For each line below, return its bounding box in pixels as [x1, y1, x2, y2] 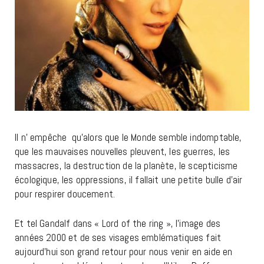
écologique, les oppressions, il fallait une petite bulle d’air [15, 173, 243, 187]
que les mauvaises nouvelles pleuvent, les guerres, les [15, 145, 230, 159]
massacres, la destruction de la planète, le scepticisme [15, 159, 238, 173]
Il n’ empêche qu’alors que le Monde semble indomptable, [15, 131, 242, 144]
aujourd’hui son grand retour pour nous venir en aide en [15, 245, 233, 259]
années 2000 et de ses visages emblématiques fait [15, 231, 222, 245]
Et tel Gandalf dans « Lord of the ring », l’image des [15, 217, 221, 230]
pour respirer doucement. [15, 187, 115, 201]
